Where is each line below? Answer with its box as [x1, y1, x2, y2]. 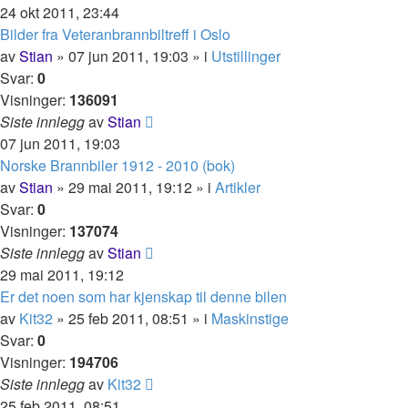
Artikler [215, 177, 260, 198]
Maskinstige [211, 308, 289, 329]
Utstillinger [211, 46, 280, 66]
